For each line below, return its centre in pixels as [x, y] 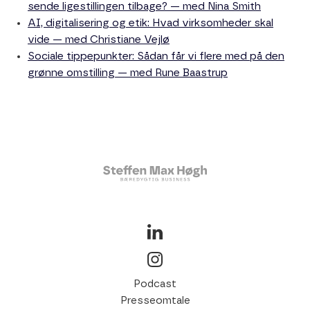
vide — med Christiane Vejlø [99, 40]
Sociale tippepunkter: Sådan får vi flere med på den [156, 57]
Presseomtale [155, 301]
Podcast [155, 284]
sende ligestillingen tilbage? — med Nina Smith [144, 7]
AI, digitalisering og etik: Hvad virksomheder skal [151, 24]
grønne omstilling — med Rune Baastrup [128, 73]
